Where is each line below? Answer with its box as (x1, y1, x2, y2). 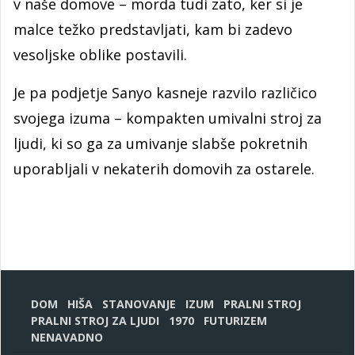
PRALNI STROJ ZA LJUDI (31, 313, 159, 328)
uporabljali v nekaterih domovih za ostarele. (13, 159, 315, 178)
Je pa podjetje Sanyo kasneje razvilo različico (13, 83, 317, 102)
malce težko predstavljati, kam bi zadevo (13, 20, 292, 39)
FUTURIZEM (204, 313, 267, 328)
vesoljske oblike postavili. (13, 45, 187, 64)
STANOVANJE (102, 296, 176, 311)
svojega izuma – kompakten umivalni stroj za (13, 109, 322, 128)
